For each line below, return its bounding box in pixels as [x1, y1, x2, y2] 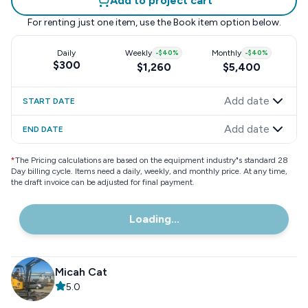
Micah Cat [55, 265, 107, 278]
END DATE [23, 124, 63, 134]
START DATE [23, 96, 75, 106]
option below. [217, 16, 281, 28]
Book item [173, 16, 218, 28]
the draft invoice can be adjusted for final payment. [11, 177, 195, 187]
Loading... [129, 212, 179, 225]
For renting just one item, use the [27, 16, 171, 28]
